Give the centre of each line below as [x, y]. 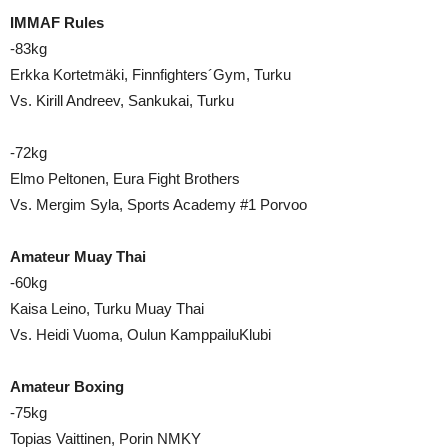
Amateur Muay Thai [78, 256]
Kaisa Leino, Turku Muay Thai [107, 308]
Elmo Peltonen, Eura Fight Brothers [125, 178]
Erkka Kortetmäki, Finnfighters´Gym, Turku [150, 74]
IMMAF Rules [57, 22]
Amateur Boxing [67, 386]
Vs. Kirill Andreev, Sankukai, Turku [122, 100]
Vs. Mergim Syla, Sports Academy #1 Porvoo [158, 204]
